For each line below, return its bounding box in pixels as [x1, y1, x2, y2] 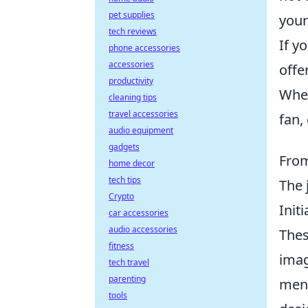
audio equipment [109, 124, 173, 136]
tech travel [109, 256, 149, 268]
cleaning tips [109, 91, 157, 103]
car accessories [109, 207, 168, 219]
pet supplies [109, 9, 155, 21]
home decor [109, 157, 155, 169]
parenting [109, 273, 146, 285]
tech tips [109, 174, 141, 186]
